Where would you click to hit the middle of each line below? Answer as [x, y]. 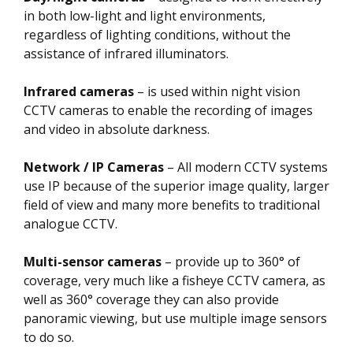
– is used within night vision [217, 91]
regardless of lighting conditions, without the [157, 34]
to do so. [49, 337]
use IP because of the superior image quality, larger [176, 186]
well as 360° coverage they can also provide [151, 299]
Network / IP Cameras [94, 167]
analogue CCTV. [71, 223]
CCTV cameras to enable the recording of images [168, 110]
